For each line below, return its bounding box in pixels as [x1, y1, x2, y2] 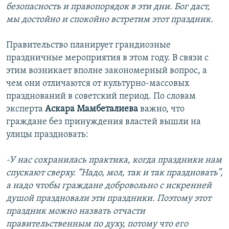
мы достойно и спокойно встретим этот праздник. [6, 15, 213, 25]
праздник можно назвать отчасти [6, 207, 145, 217]
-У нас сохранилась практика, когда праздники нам [6, 155, 222, 166]
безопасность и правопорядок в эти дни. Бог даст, [6, 2, 210, 12]
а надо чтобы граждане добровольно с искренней [6, 181, 212, 191]
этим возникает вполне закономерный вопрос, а [6, 66, 207, 76]
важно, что [138, 104, 185, 114]
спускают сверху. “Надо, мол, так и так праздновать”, [6, 168, 223, 178]
